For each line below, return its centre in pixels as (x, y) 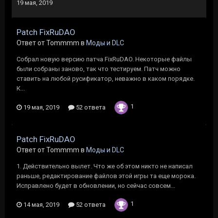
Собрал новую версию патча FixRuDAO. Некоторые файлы (104, 59)
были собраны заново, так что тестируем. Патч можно (99, 69)
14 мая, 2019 (41, 205)
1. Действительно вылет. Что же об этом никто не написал (105, 166)
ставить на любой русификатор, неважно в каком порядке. (106, 79)
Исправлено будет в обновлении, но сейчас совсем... (96, 186)
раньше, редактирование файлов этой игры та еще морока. (106, 176)
